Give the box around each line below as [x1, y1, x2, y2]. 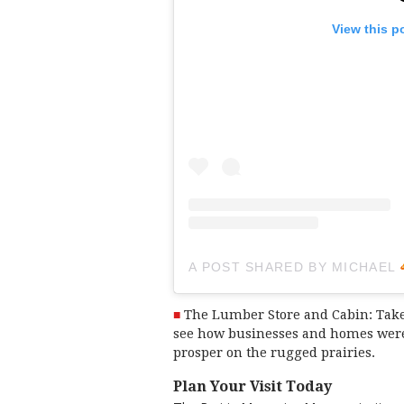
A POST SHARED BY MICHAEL [188, 259, 400, 274]
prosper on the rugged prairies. [173, 345, 375, 361]
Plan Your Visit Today [173, 377, 332, 395]
